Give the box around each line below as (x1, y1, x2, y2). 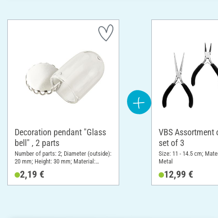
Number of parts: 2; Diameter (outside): (15, 149, 111, 157)
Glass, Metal (15, 165, 46, 173)
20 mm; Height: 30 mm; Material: (15, 157, 95, 165)
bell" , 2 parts (15, 137, 59, 148)
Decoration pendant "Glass (15, 127, 106, 137)
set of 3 (159, 137, 184, 148)
